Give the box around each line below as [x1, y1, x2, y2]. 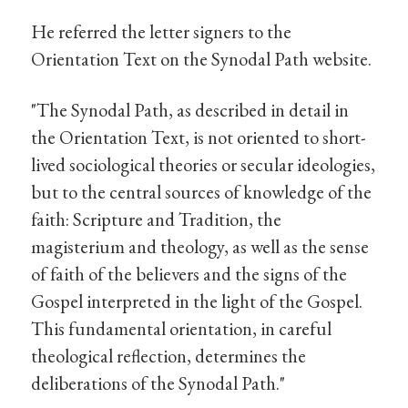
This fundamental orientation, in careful [31, 315, 332, 341]
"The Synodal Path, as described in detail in [31, 97, 350, 122]
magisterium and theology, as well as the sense [31, 233, 370, 259]
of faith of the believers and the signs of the [31, 260, 348, 286]
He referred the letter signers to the [31, 19, 292, 45]
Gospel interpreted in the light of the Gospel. [31, 288, 363, 313]
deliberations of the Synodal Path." [31, 370, 286, 395]
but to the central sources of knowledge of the [31, 178, 372, 204]
